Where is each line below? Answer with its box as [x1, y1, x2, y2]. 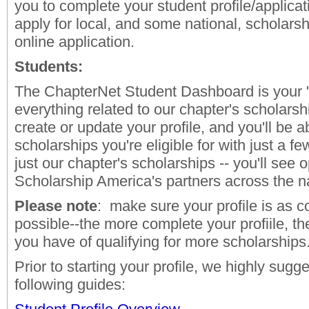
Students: [14, 58, 83, 75]
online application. [14, 33, 147, 50]
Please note [14, 197, 97, 215]
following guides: [14, 276, 126, 293]
